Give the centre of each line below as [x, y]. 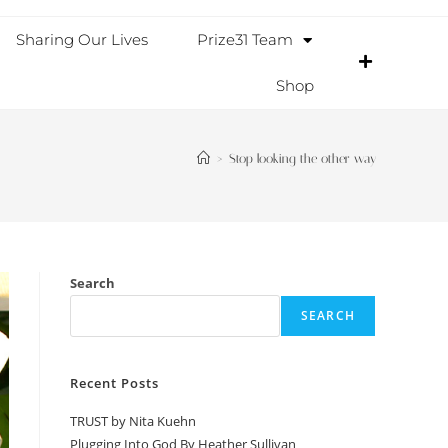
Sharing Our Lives [81, 39]
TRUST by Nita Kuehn [133, 421]
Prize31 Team [244, 39]
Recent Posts [114, 383]
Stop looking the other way [302, 158]
